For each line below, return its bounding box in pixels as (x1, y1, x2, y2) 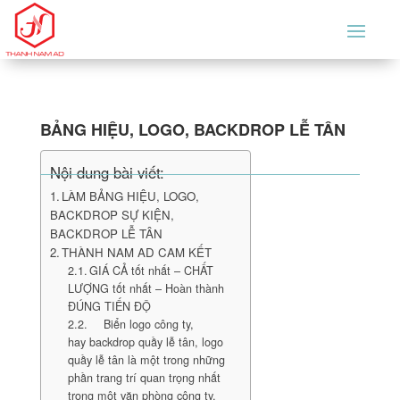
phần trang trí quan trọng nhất (67, 370, 221, 386)
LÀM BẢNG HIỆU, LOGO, (62, 187, 200, 204)
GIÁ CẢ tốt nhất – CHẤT (89, 262, 214, 279)
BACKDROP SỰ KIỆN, (49, 206, 174, 223)
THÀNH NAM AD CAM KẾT (62, 244, 212, 261)
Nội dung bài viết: (49, 162, 164, 183)
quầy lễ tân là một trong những (67, 352, 225, 368)
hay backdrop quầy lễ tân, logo (67, 334, 223, 350)
